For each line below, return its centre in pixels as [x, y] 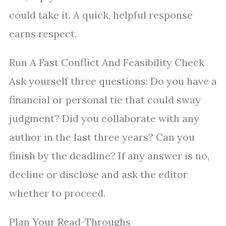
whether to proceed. [57, 193]
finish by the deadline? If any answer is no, [109, 156]
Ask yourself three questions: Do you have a [113, 81]
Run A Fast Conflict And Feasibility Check [107, 63]
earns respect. [43, 34]
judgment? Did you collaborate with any [104, 119]
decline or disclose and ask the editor [98, 175]
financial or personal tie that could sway [105, 100]
